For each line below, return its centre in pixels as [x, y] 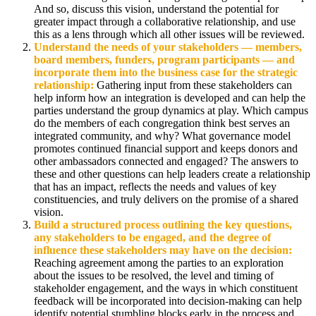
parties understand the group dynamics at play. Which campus [171, 111]
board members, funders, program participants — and [164, 60]
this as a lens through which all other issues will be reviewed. [169, 35]
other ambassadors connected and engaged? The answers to [166, 162]
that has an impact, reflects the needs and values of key [155, 187]
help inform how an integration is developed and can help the [170, 98]
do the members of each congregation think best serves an [162, 123]
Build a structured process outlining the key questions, [163, 225]
